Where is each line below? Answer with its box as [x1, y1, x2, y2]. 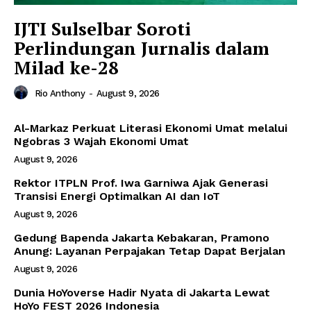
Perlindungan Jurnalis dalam [14, 35, 269, 60]
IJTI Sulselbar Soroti [14, 16, 191, 40]
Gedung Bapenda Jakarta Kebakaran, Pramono [14, 230, 269, 244]
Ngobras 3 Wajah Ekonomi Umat [14, 134, 189, 148]
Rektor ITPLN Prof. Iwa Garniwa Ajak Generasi [14, 176, 268, 190]
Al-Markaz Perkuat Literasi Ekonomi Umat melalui [14, 121, 287, 135]
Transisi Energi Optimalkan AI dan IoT [14, 189, 220, 203]
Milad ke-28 [14, 55, 119, 79]
